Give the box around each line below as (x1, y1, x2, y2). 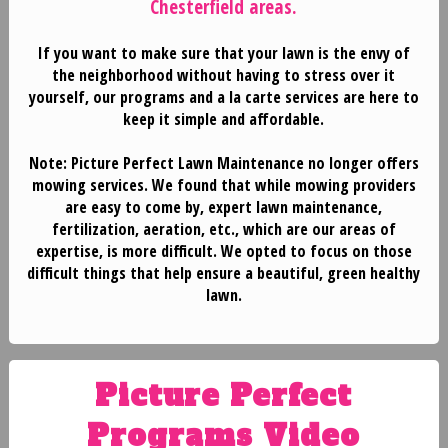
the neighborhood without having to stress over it (52, 64, 396, 87)
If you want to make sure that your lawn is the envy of (37, 42, 410, 65)
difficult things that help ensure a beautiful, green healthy (27, 262, 421, 285)
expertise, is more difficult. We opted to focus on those (35, 240, 412, 263)
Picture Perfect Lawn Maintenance (66, 152, 308, 175)
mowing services (31, 174, 144, 197)
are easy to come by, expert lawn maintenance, (65, 196, 383, 219)
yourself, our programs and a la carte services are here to (28, 86, 419, 109)
